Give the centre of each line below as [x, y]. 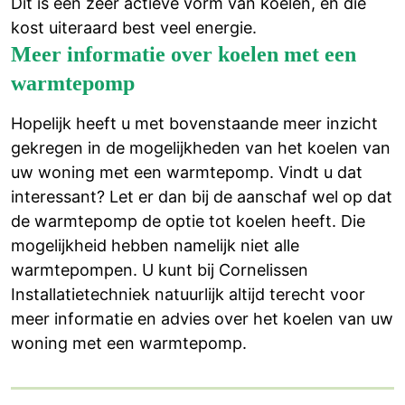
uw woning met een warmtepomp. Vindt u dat [187, 172]
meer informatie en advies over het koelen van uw [202, 318]
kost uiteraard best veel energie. [134, 27]
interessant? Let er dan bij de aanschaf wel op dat [202, 196]
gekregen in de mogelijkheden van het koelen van [201, 147]
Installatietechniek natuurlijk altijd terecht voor [188, 294]
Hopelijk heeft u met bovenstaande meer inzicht [194, 123]
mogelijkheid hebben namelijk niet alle [155, 245]
